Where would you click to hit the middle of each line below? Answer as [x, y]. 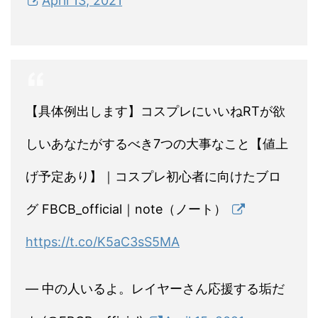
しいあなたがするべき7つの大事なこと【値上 [157, 144]
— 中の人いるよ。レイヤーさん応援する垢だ [155, 289]
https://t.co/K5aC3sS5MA [103, 242]
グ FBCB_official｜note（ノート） [128, 209]
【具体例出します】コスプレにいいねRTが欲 [155, 111]
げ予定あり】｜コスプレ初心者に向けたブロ [153, 177]
